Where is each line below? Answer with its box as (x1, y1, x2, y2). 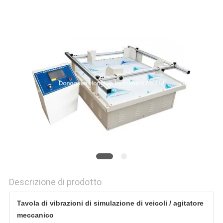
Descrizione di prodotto (8, 177, 102, 188)
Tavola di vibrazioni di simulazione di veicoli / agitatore (16, 199, 204, 208)
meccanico (16, 211, 54, 220)
